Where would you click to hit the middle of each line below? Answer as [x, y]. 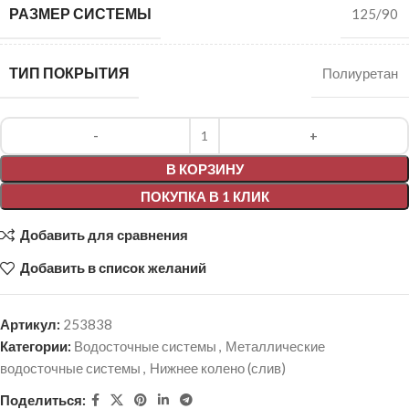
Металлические [275, 346]
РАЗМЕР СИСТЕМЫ [80, 13]
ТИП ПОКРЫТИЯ [69, 72]
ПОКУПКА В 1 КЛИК [204, 196]
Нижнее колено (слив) [218, 367]
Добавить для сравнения [104, 235]
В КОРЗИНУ [204, 168]
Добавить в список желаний [113, 268]
